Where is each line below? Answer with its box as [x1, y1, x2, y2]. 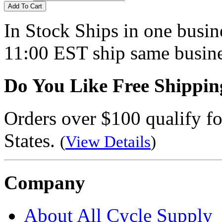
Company [4, 171, 85, 193]
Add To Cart [8, 2, 42, 10]
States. [4, 130, 60, 152]
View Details [65, 133, 151, 151]
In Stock [4, 19, 70, 41]
